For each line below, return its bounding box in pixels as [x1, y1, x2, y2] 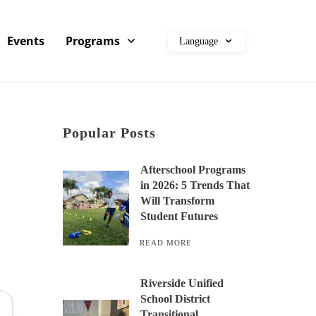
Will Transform [140, 195, 215, 207]
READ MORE [140, 238, 193, 247]
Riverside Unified [140, 277, 224, 289]
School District [140, 293, 211, 305]
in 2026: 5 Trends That [140, 179, 250, 191]
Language [178, 35, 218, 47]
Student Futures [140, 210, 219, 222]
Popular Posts [63, 125, 157, 140]
